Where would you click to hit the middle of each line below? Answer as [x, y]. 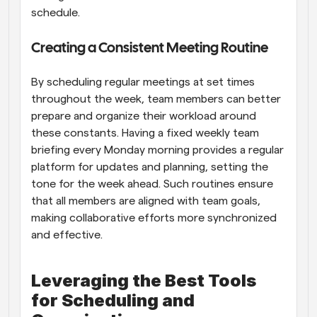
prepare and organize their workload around [144, 116]
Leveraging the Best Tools [144, 280]
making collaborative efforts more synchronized [154, 218]
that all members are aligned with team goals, [146, 201]
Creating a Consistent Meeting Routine [150, 48]
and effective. [67, 235]
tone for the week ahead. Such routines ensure [152, 184]
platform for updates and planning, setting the [150, 167]
